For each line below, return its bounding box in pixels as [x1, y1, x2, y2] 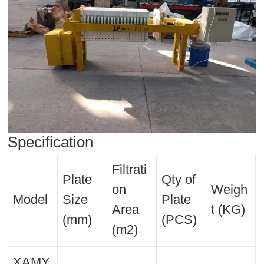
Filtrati [112, 161, 147, 177]
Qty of [161, 171, 196, 187]
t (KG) [211, 202, 246, 217]
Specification [8, 133, 94, 151]
